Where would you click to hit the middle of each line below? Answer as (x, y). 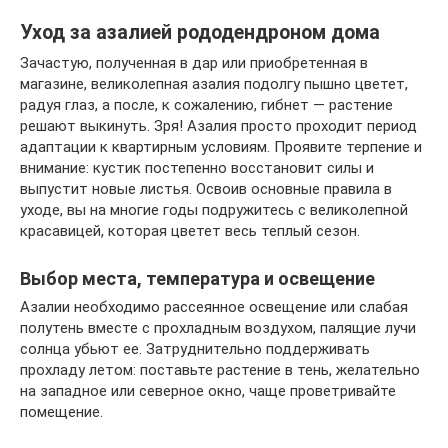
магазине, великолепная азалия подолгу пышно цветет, (214, 83)
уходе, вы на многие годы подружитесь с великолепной (214, 209)
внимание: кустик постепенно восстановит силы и (197, 167)
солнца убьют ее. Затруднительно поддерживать (195, 348)
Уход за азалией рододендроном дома (200, 32)
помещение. (61, 411)
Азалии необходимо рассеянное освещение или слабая (214, 306)
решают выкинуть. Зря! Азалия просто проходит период (218, 125)
